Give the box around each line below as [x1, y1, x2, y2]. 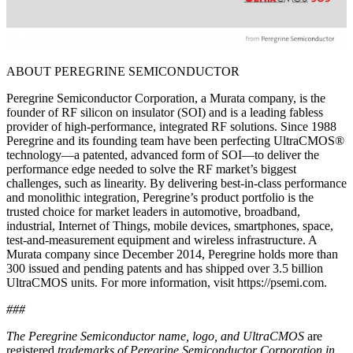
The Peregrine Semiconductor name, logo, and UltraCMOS [6, 329, 307, 343]
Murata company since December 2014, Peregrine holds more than [6, 247, 338, 261]
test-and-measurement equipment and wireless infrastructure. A [6, 232, 317, 247]
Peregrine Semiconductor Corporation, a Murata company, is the [6, 91, 325, 105]
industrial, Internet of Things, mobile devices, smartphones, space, [6, 218, 333, 232]
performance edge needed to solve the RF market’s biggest [6, 162, 296, 176]
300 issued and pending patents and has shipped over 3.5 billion [6, 261, 323, 275]
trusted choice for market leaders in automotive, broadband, [6, 204, 300, 218]
